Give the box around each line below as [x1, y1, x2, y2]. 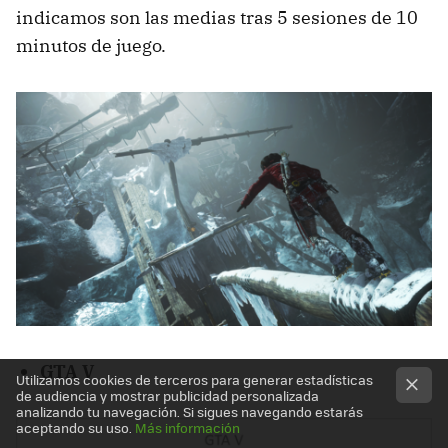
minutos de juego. [16, 33, 166, 57]
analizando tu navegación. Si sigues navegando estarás [16, 402, 363, 421]
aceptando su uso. [16, 418, 135, 437]
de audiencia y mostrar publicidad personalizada [16, 386, 319, 405]
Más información [135, 418, 240, 437]
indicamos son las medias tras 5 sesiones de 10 [16, 5, 418, 29]
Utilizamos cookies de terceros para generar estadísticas [16, 370, 373, 389]
